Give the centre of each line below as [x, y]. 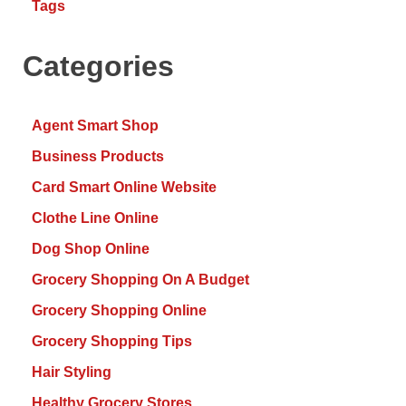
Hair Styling [72, 372]
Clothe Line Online [95, 218]
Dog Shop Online [91, 249]
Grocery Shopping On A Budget [140, 280]
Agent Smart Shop [95, 126]
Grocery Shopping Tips [112, 342]
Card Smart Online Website [124, 188]
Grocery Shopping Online [119, 311]
